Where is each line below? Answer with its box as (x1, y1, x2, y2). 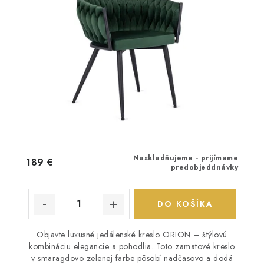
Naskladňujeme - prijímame (133, 152, 238, 163)
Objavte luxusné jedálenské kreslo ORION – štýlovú (37, 228, 227, 240)
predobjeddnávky (170, 161, 238, 173)
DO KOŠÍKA (157, 197, 213, 210)
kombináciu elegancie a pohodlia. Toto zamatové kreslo (29, 240, 235, 252)
